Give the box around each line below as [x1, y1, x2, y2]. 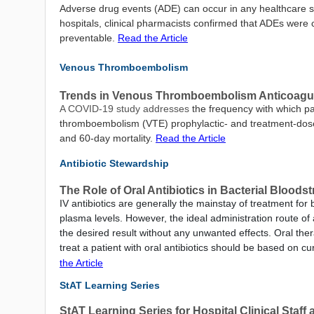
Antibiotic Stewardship [60, 158, 169, 169]
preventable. [60, 32, 118, 43]
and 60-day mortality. [60, 132, 156, 144]
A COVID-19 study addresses [60, 103, 192, 114]
